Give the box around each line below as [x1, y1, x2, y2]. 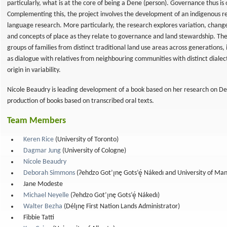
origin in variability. [7, 66, 61, 74]
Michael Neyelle [23, 192, 69, 199]
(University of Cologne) [61, 147, 126, 155]
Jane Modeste [23, 180, 63, 188]
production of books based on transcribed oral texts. [7, 97, 154, 105]
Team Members [7, 116, 66, 126]
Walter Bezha [23, 203, 62, 210]
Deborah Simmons [23, 169, 75, 177]
